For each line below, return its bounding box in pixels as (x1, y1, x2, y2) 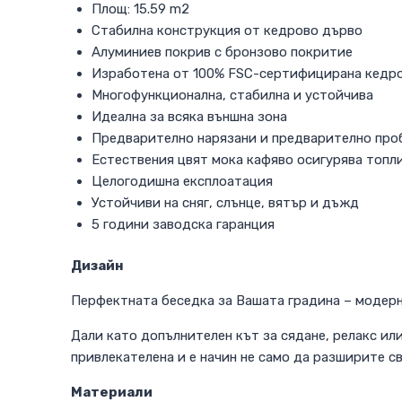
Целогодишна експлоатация (91, 172, 273, 189)
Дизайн (71, 258, 124, 275)
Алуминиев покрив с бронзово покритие (91, 43, 353, 60)
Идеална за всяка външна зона (91, 108, 287, 125)
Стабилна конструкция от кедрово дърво (91, 22, 363, 39)
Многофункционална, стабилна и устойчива (91, 86, 373, 103)
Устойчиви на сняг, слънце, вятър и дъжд (91, 194, 359, 211)
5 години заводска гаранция (91, 215, 275, 232)
